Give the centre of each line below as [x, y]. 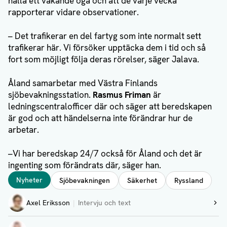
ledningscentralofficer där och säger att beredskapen [110, 107]
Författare [27, 195]
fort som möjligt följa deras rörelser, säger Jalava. [104, 60]
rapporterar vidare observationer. [73, 12]
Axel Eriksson [48, 203]
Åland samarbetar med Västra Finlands [83, 83]
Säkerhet [142, 181]
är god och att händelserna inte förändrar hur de [100, 118]
